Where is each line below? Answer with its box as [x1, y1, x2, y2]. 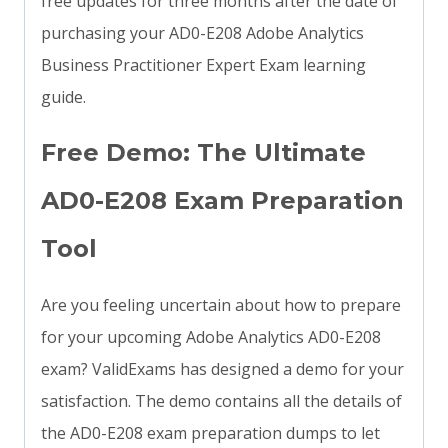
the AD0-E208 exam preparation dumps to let [41, 422, 380, 445]
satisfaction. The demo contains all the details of [41, 390, 402, 413]
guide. [41, 86, 86, 109]
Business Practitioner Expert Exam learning [41, 54, 366, 77]
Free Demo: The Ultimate [41, 138, 366, 168]
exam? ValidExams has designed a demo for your [41, 358, 404, 381]
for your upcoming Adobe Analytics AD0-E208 [41, 326, 381, 349]
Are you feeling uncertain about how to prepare [41, 294, 401, 317]
